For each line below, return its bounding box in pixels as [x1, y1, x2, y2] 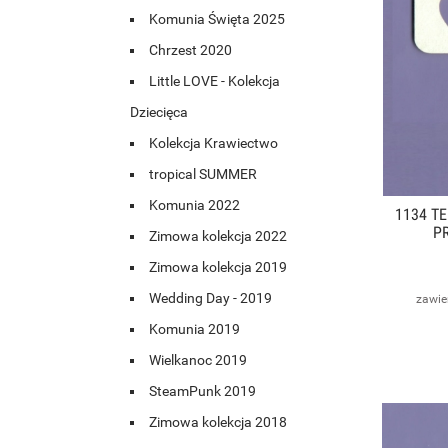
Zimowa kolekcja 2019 [149, 259, 287, 276]
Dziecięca [130, 104, 188, 121]
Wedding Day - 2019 [149, 290, 272, 307]
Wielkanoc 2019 [149, 352, 247, 369]
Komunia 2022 [149, 197, 240, 214]
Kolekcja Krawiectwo [149, 135, 278, 152]
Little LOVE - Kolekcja [149, 73, 280, 90]
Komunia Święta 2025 [149, 11, 285, 28]
